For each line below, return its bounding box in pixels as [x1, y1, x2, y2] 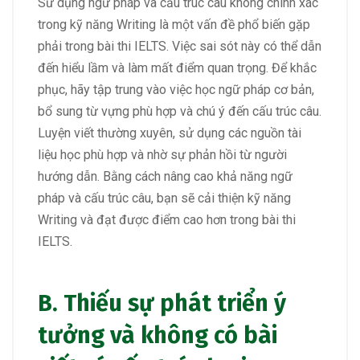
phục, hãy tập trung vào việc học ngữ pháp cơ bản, [38, 82, 314, 98]
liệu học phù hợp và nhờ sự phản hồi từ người [38, 147, 287, 163]
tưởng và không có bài [38, 321, 277, 350]
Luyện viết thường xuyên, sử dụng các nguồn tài [38, 125, 301, 141]
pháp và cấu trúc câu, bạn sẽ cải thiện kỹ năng [38, 190, 291, 207]
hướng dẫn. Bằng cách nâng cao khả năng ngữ [38, 169, 292, 185]
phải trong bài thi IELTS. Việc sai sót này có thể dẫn [38, 39, 321, 55]
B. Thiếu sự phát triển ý [38, 288, 286, 317]
